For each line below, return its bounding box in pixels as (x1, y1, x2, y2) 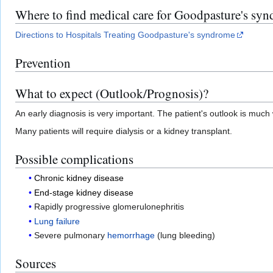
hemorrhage (107, 230, 155, 240)
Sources (15, 254, 56, 272)
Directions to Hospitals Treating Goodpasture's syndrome (15, 30, 235, 40)
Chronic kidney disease (34, 173, 124, 183)
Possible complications (15, 151, 133, 168)
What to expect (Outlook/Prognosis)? (15, 85, 208, 102)
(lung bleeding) (155, 230, 216, 240)
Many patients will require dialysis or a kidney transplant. (15, 126, 232, 136)
